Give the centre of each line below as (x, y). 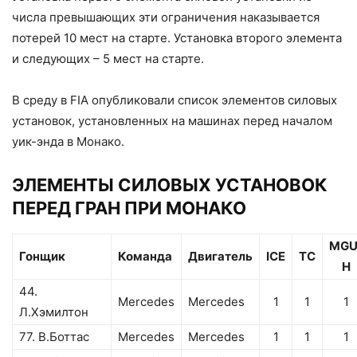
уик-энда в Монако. (68, 142)
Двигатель (220, 257)
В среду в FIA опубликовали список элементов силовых (175, 100)
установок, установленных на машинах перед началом (172, 121)
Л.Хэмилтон (54, 312)
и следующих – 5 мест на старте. (108, 59)
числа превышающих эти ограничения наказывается (166, 18)
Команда (145, 257)
